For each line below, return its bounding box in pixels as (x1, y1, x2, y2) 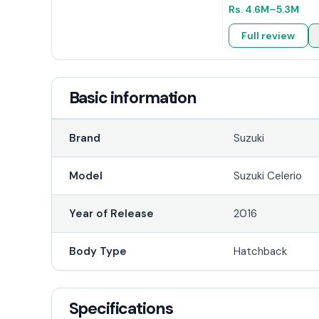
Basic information (68, 86, 197, 108)
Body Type (68, 244, 127, 258)
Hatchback (234, 244, 288, 258)
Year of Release (68, 206, 154, 221)
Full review (241, 28, 296, 42)
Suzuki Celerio (234, 168, 303, 183)
